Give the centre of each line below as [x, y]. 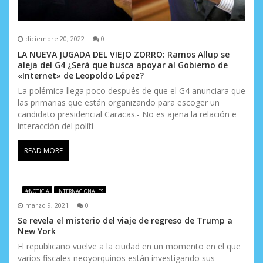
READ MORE [43, 150]
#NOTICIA [37, 191]
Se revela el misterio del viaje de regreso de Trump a [125, 221]
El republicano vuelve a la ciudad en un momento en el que [129, 247]
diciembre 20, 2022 [55, 39]
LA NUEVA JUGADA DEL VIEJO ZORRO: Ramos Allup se [124, 54]
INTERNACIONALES [80, 191]
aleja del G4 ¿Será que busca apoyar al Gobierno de [123, 65]
